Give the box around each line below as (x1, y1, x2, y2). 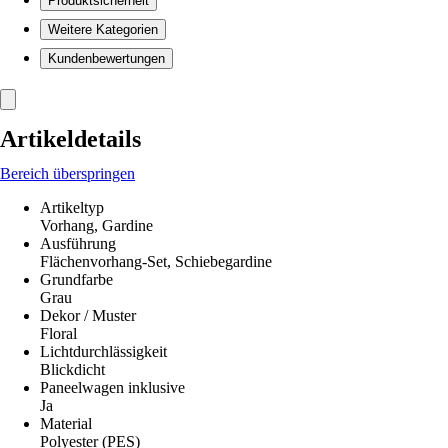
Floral (40, 325, 77, 342)
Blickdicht (40, 361, 105, 378)
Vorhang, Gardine (40, 217, 153, 234)
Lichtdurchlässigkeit (40, 343, 167, 360)
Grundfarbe (40, 271, 113, 288)
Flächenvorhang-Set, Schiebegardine (40, 253, 272, 270)
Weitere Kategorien (48, 22, 158, 37)
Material (40, 415, 92, 432)
